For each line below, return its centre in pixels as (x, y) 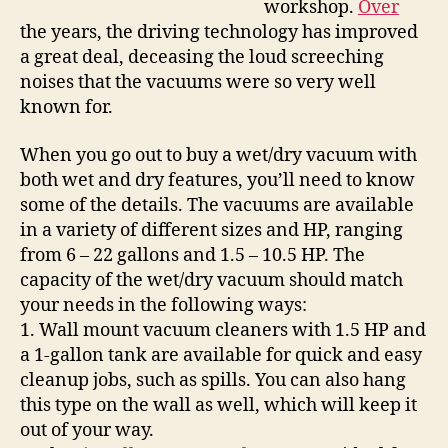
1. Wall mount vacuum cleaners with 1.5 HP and (223, 330)
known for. (66, 107)
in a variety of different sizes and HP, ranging (211, 230)
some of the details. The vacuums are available (217, 205)
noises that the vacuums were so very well (198, 82)
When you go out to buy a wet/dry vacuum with (218, 155)
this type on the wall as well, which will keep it (218, 405)
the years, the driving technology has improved (219, 32)
